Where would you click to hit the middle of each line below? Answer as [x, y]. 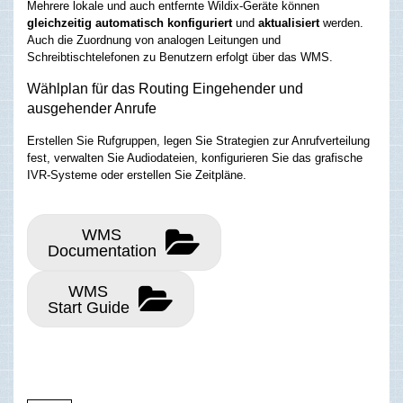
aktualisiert [289, 22]
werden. [341, 22]
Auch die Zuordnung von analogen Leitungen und [154, 40]
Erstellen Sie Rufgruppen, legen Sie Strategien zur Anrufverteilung [198, 140]
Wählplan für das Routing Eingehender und [165, 88]
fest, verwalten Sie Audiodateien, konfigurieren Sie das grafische [195, 157]
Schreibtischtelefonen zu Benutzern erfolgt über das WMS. [180, 57]
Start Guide [88, 307]
